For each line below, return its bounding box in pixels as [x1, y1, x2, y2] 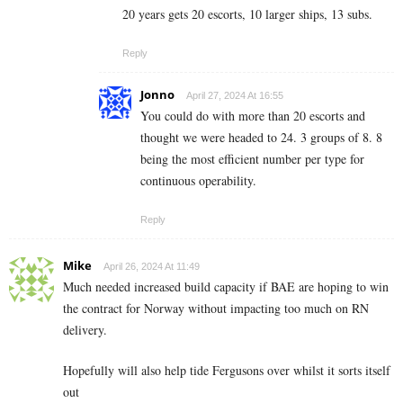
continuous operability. [140, 171, 256, 189]
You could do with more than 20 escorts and [140, 106, 365, 124]
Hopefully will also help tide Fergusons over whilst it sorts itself [63, 361, 390, 379]
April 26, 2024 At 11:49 [103, 260, 200, 272]
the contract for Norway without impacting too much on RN [63, 299, 369, 317]
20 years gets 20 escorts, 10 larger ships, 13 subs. [122, 4, 372, 22]
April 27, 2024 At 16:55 [186, 89, 283, 101]
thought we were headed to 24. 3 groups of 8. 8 [140, 128, 382, 146]
